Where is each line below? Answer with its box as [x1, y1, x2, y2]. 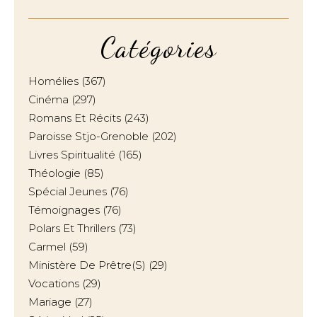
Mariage [28, 295, 71, 309]
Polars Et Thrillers [28, 221, 115, 235]
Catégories [100, 30, 217, 64]
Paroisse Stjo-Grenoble [28, 129, 149, 143]
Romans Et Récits [28, 111, 121, 125]
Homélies [28, 74, 79, 88]
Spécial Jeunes [28, 185, 107, 198]
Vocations [28, 277, 79, 290]
